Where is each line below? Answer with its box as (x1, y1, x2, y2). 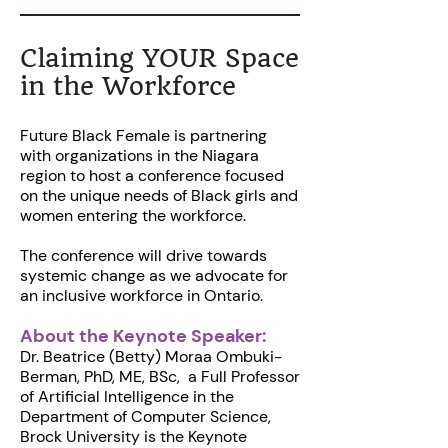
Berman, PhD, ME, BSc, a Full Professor (20, 365, 300, 387)
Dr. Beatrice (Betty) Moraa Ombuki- (20, 345, 282, 367)
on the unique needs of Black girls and (20, 184, 298, 206)
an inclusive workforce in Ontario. (20, 284, 263, 306)
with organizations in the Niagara (20, 144, 259, 166)
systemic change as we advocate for (20, 264, 288, 286)
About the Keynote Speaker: (20, 323, 266, 348)
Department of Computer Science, (20, 405, 271, 427)
